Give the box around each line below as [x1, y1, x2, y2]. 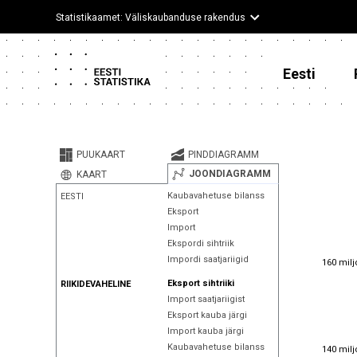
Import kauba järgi [167, 326, 244, 336]
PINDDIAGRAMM [187, 149, 259, 160]
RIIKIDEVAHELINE [61, 279, 131, 289]
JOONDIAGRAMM [188, 168, 271, 179]
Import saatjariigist [167, 294, 245, 304]
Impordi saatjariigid [167, 254, 249, 265]
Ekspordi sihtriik [167, 238, 234, 249]
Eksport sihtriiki [167, 278, 234, 288]
